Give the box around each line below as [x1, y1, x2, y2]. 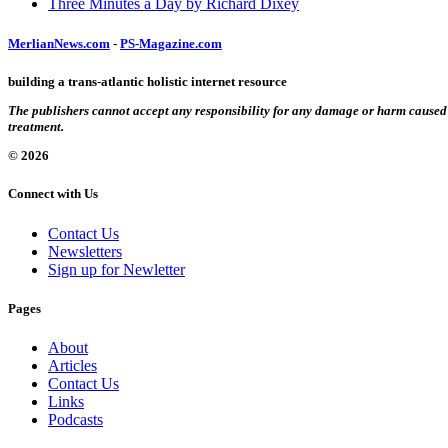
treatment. [8, 119, 64, 135]
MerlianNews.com [8, 35, 110, 51]
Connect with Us [8, 186, 98, 202]
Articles [48, 357, 97, 374]
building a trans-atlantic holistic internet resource [8, 73, 287, 89]
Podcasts [48, 411, 103, 428]
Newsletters [48, 242, 122, 260]
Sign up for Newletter [48, 260, 185, 278]
